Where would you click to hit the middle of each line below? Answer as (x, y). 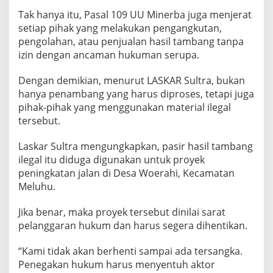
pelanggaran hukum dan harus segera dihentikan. (133, 226)
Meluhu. (37, 187)
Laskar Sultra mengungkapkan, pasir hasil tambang (136, 147)
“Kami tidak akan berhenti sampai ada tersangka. (130, 251)
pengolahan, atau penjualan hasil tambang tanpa (131, 42)
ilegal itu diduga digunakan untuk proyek (112, 160)
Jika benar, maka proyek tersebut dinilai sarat (122, 212)
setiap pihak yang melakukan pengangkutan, (120, 28)
